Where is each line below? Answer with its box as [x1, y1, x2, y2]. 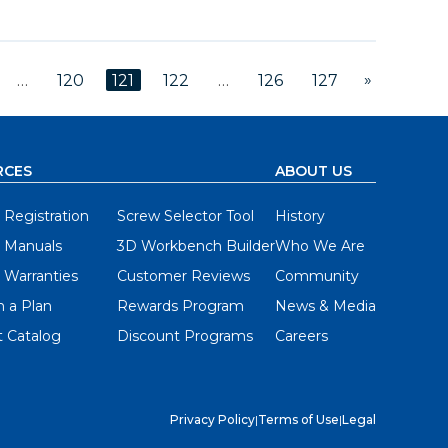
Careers [275, 326, 328, 345]
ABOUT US [275, 161, 352, 180]
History [275, 206, 325, 225]
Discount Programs [117, 326, 253, 345]
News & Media [275, 296, 376, 315]
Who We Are [275, 236, 365, 255]
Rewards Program [117, 296, 244, 315]
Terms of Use [258, 411, 339, 427]
